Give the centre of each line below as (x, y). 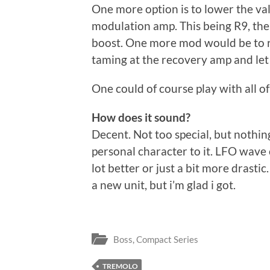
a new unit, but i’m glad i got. (164, 184)
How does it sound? (141, 117)
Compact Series (167, 240)
